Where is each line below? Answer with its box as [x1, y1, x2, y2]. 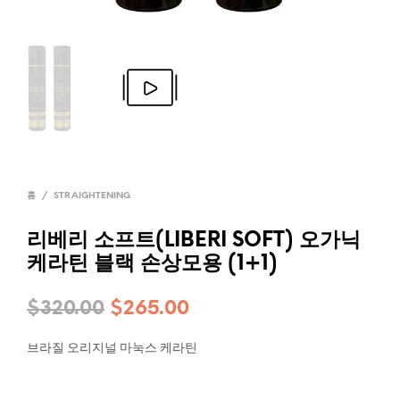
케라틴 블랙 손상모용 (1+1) [27, 254, 278, 275]
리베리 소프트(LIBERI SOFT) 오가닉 [27, 230, 361, 252]
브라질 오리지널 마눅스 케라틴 [27, 339, 197, 354]
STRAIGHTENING [54, 191, 130, 201]
